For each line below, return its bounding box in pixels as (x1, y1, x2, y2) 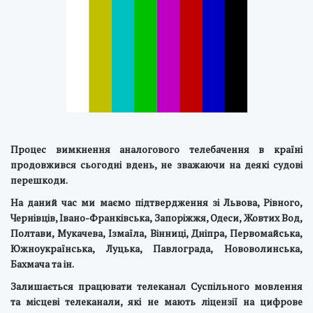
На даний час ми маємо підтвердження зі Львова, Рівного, (10, 196, 303, 209)
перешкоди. (10, 173, 68, 187)
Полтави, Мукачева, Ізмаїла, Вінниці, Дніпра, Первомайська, (10, 226, 303, 240)
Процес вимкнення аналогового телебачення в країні (10, 143, 303, 156)
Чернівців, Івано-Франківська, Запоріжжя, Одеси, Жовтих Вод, (10, 211, 303, 224)
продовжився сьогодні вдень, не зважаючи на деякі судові (10, 158, 303, 171)
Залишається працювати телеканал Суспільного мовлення (10, 279, 303, 293)
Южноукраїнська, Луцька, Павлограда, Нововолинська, (10, 242, 303, 255)
